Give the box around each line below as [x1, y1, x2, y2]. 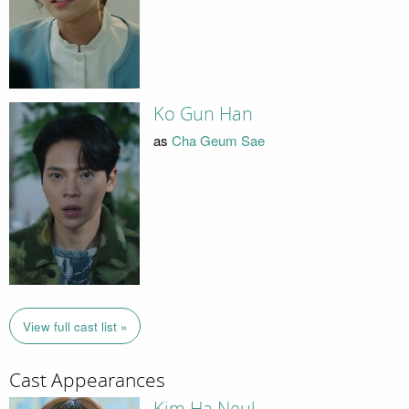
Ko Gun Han [152, 103, 253, 126]
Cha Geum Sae [171, 130, 265, 150]
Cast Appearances [9, 368, 165, 393]
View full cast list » [22, 317, 128, 335]
